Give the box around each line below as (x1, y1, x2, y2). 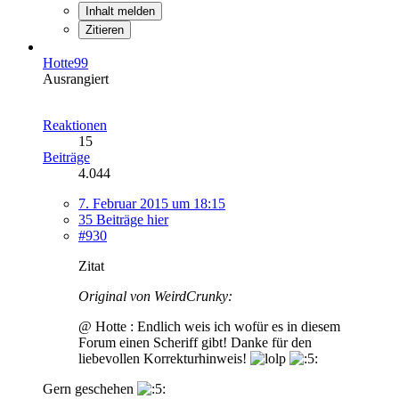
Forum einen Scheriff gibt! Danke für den (78, 334, 312, 350)
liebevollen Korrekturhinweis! (78, 350, 250, 366)
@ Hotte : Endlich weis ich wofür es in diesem (78, 318, 340, 334)
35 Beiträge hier (78, 211, 168, 227)
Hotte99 (43, 54, 88, 70)
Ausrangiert (43, 70, 109, 86)
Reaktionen (43, 117, 107, 133)
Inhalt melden (85, 4, 155, 18)
